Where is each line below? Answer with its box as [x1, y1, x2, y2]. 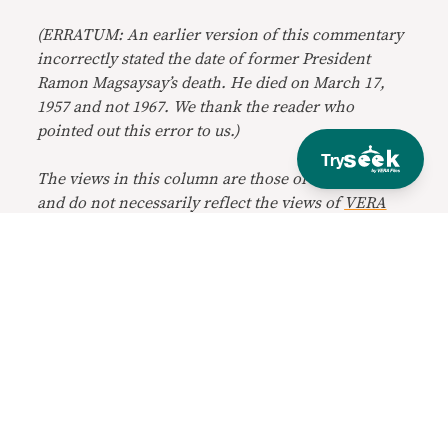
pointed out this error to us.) [37, 122, 240, 139]
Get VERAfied [77, 358, 248, 387]
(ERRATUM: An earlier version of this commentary [37, 26, 404, 43]
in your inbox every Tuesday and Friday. [77, 426, 343, 446]
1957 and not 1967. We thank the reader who [37, 98, 355, 115]
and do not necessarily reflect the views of [37, 194, 345, 211]
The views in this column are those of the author [37, 170, 387, 187]
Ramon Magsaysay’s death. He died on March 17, [37, 74, 386, 91]
